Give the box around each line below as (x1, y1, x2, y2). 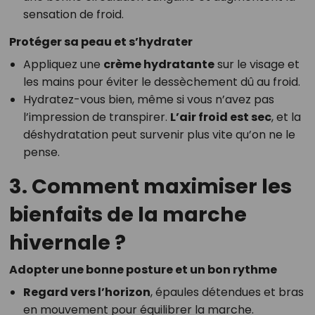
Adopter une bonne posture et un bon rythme (8, 262, 277, 278)
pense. (22, 144, 60, 161)
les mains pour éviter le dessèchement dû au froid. (22, 74, 300, 91)
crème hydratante (103, 56, 214, 73)
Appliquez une (22, 56, 103, 73)
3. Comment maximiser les (8, 172, 292, 201)
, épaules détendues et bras (150, 284, 304, 301)
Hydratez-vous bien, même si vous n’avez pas (22, 91, 274, 108)
